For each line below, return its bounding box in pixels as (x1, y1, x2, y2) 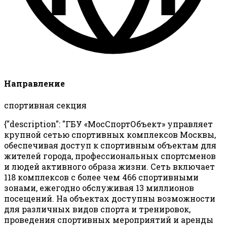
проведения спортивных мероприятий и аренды (4, 214, 213, 225)
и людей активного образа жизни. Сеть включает (4, 161, 215, 172)
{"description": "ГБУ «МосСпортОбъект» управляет (4, 118, 213, 129)
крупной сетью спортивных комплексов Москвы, (4, 129, 216, 140)
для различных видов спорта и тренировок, (4, 203, 191, 214)
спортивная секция (4, 99, 87, 110)
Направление (4, 78, 65, 89)
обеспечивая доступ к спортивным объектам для (4, 139, 216, 150)
